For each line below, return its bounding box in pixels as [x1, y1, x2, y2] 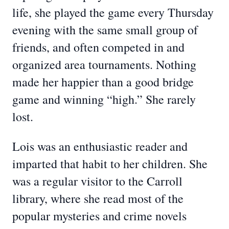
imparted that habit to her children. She [12, 155, 208, 172]
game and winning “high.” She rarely [12, 91, 196, 107]
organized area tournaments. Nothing [12, 56, 196, 73]
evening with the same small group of [12, 21, 198, 38]
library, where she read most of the [12, 190, 184, 207]
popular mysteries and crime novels [12, 208, 187, 224]
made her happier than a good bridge [12, 74, 194, 90]
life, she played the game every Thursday [12, 4, 214, 20]
